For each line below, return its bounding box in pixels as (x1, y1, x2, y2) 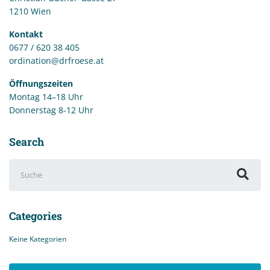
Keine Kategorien (9, 233, 66, 244)
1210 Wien (9, 5, 51, 17)
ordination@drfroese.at (9, 54, 104, 66)
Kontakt (9, 28, 43, 40)
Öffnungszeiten (9, 77, 73, 89)
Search (9, 134, 44, 149)
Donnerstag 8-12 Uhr (9, 104, 93, 116)
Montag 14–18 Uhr (9, 90, 83, 102)
